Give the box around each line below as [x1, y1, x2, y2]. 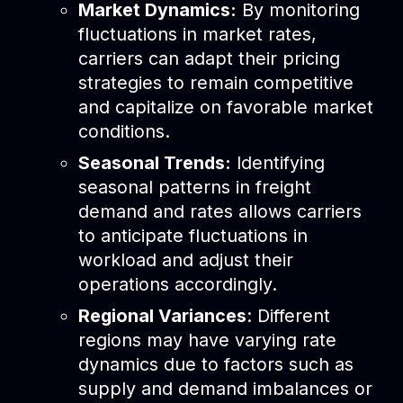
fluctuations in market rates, [77, 22, 317, 45]
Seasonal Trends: [77, 151, 231, 174]
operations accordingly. [77, 273, 277, 295]
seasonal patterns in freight [77, 175, 311, 198]
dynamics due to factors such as [77, 353, 354, 375]
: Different [246, 304, 330, 327]
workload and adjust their [77, 248, 293, 271]
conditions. [77, 120, 170, 142]
